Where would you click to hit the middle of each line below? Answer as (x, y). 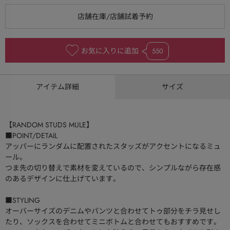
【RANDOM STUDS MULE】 (49, 125)
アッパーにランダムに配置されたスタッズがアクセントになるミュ (113, 147)
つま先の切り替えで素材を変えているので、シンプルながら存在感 (113, 168)
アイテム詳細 (57, 87)
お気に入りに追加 (110, 51)
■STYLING (23, 200)
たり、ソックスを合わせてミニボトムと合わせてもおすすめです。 (113, 222)
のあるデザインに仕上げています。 (63, 179)
